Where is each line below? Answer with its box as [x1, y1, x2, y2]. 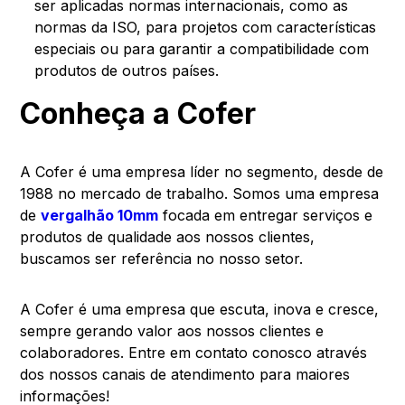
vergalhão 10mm [41, 205, 159, 224]
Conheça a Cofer [20, 95, 257, 131]
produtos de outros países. [34, 61, 220, 80]
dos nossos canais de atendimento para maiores [20, 364, 351, 383]
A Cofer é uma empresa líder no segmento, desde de [20, 162, 384, 181]
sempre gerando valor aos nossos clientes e [20, 321, 325, 340]
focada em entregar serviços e [158, 205, 373, 224]
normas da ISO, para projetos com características [34, 17, 377, 36]
